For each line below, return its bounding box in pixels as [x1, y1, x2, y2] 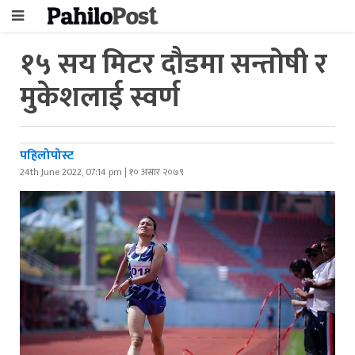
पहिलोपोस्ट [20, 145, 74, 166]
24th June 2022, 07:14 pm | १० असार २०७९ [20, 164, 184, 180]
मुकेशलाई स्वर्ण [20, 74, 180, 121]
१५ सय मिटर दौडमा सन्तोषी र [20, 40, 327, 88]
